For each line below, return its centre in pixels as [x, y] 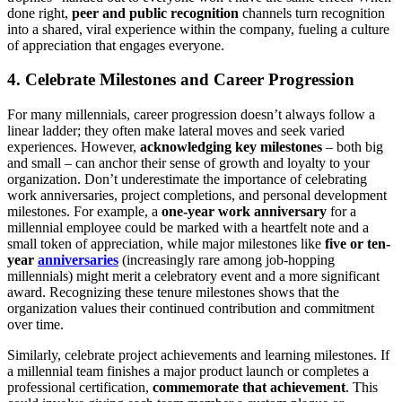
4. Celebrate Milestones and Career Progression [181, 80]
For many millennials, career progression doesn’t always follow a [191, 115]
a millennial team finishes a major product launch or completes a [188, 371]
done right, [39, 13]
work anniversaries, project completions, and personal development [197, 196]
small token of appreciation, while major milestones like [166, 244]
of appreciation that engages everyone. [116, 45]
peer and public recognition [155, 13]
